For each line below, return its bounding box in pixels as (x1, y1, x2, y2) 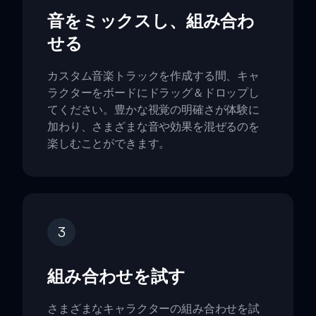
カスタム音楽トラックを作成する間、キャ (47, 68, 260, 83)
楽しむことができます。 (47, 136, 171, 151)
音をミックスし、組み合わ (47, 10, 255, 32)
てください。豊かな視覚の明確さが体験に (47, 102, 260, 117)
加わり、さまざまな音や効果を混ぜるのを (47, 119, 260, 134)
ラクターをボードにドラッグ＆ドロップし (47, 85, 260, 100)
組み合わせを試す (47, 265, 186, 287)
